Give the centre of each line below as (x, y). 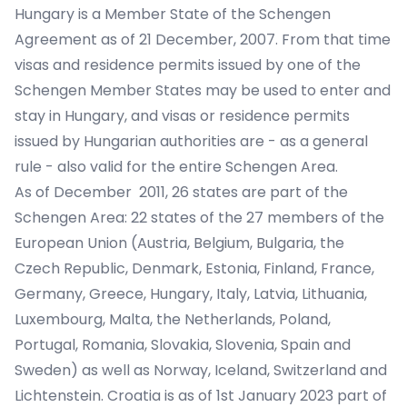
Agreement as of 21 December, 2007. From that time (203, 40)
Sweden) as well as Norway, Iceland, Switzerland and (201, 370)
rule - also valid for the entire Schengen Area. (176, 167)
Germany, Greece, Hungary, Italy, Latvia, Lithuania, (191, 294)
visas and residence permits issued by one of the (188, 65)
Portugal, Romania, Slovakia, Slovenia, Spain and (183, 345)
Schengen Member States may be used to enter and (203, 90)
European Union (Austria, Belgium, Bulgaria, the (179, 243)
